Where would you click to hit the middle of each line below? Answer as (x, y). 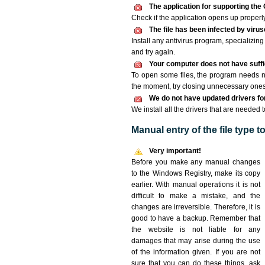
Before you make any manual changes (196, 162)
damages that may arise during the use (196, 241)
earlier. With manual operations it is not (196, 185)
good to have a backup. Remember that (196, 218)
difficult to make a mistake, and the (196, 196)
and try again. (153, 52)
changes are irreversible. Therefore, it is (196, 207)
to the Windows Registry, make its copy (196, 173)
